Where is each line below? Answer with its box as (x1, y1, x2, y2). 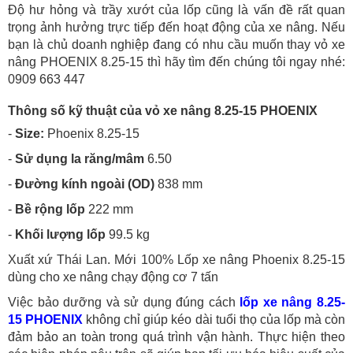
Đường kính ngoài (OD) (15, 177, 154, 191)
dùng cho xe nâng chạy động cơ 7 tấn (8, 270, 218, 284)
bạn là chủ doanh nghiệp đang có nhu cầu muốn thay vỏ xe (8, 38, 345, 52)
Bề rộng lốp (15, 203, 85, 217)
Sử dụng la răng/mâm (15, 152, 144, 166)
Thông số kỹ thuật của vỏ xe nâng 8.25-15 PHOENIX (8, 104, 318, 118)
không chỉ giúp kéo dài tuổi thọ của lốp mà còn (83, 313, 346, 327)
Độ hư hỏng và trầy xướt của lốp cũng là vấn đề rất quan (8, 3, 345, 17)
